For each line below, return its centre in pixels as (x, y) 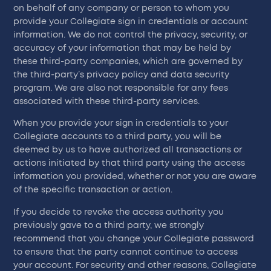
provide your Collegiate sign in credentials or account (131, 21)
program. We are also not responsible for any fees (121, 88)
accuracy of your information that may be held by (122, 48)
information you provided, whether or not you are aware (135, 177)
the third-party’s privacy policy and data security (122, 75)
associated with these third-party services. (107, 101)
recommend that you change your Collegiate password (134, 239)
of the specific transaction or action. (93, 190)
